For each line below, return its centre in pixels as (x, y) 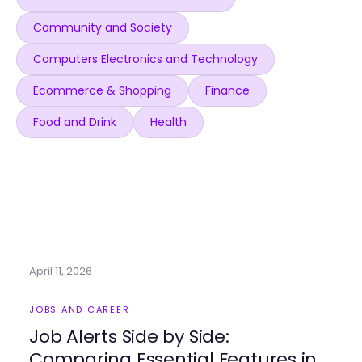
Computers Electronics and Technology (145, 59)
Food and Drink (75, 122)
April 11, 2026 (61, 271)
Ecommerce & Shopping (102, 90)
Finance (227, 90)
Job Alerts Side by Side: (129, 337)
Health (168, 122)
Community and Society (103, 27)
